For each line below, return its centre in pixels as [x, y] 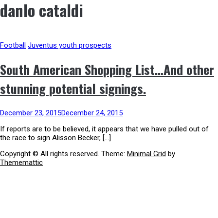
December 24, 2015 [92, 113]
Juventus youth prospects [70, 45]
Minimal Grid [146, 154]
